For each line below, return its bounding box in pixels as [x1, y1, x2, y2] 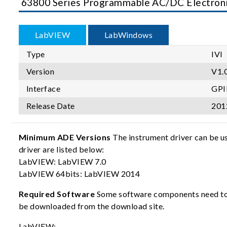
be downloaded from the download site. [19, 201, 167, 211]
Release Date [26, 100, 75, 110]
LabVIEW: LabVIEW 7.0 [19, 156, 106, 166]
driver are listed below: [19, 144, 106, 154]
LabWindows [104, 29, 153, 40]
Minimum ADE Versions [19, 132, 111, 142]
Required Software [19, 188, 95, 199]
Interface [26, 83, 61, 93]
